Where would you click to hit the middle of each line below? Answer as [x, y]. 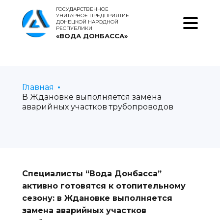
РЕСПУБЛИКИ [74, 28]
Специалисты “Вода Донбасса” [92, 174]
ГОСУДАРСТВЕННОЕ [82, 9]
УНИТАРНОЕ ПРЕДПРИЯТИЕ [92, 15]
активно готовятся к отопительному [104, 186]
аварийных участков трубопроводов [97, 107]
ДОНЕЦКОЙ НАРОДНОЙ [87, 22]
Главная [38, 87]
